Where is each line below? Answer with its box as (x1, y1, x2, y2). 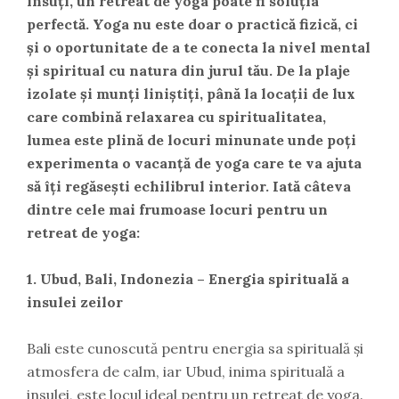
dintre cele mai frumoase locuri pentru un (27, 200, 328, 218)
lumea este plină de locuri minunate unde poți (27, 131, 356, 149)
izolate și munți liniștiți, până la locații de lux (27, 85, 355, 102)
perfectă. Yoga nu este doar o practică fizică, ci (27, 15, 358, 33)
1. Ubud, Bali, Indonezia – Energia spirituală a (27, 270, 349, 288)
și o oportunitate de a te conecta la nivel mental (27, 38, 370, 56)
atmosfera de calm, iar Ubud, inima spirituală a (27, 362, 345, 380)
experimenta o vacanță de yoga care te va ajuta (27, 154, 362, 172)
